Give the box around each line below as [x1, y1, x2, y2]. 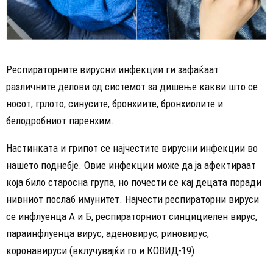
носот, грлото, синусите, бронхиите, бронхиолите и [6, 97, 223, 110]
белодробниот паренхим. [6, 114, 114, 127]
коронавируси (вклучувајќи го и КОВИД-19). [6, 244, 197, 257]
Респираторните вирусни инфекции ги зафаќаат [6, 63, 219, 76]
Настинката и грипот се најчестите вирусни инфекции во [6, 141, 258, 154]
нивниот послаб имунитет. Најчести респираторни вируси [6, 193, 259, 205]
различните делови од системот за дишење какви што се [6, 80, 258, 93]
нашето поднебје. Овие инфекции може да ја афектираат [6, 158, 256, 171]
